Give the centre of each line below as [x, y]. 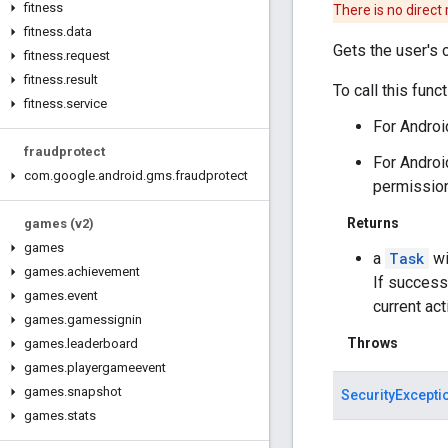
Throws [372, 343]
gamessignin [104, 319]
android [120, 175]
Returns [373, 223]
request [88, 55]
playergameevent [116, 367]
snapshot [94, 391]
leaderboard [102, 343]
